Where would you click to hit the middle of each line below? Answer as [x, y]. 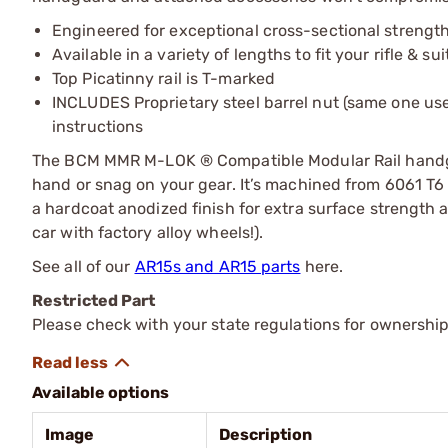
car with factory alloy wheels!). [148, 232]
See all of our [83, 266]
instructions [98, 126]
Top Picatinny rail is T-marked [163, 78]
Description [265, 434]
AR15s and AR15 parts [217, 266]
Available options [100, 392]
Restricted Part [94, 300]
